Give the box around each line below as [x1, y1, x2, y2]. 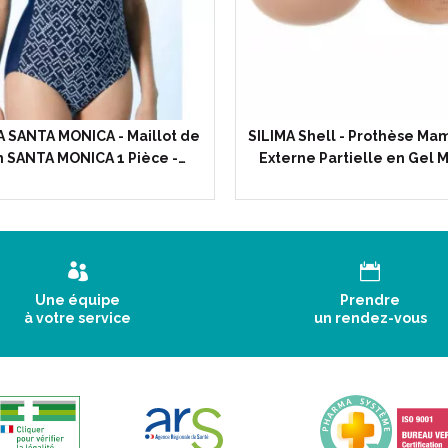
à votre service [24, 310, 132, 326]
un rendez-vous [313, 310, 427, 326]
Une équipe [35, 292, 121, 308]
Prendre [340, 292, 401, 308]
